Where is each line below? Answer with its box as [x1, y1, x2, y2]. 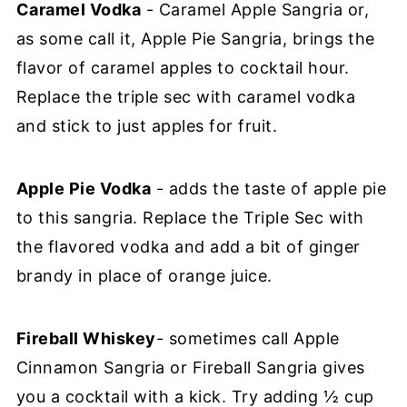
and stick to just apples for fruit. [15, 115, 278, 135]
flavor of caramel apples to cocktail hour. [15, 57, 350, 77]
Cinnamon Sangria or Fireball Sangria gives [15, 357, 365, 377]
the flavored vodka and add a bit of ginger [15, 236, 361, 256]
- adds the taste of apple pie [151, 178, 387, 198]
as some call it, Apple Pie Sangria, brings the [15, 28, 375, 48]
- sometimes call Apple [155, 328, 340, 348]
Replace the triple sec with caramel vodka [15, 86, 356, 106]
